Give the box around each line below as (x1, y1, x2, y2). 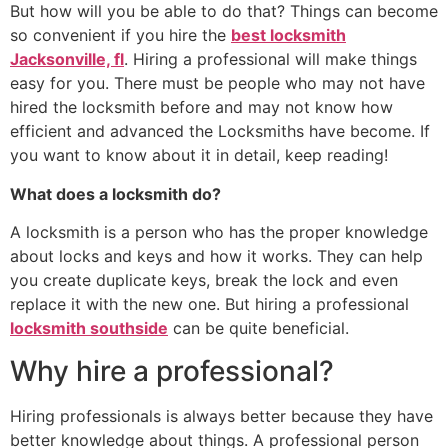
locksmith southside (10, 318, 168, 339)
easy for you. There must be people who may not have (10, 73, 425, 94)
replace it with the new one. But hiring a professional (10, 294, 409, 315)
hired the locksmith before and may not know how (10, 97, 393, 118)
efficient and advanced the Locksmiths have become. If (10, 121, 430, 142)
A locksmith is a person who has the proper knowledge (10, 222, 428, 243)
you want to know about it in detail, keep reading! (10, 145, 388, 166)
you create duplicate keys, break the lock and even (10, 270, 398, 291)
